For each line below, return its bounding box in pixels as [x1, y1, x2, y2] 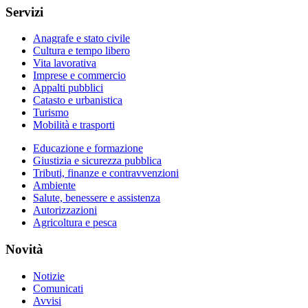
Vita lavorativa [33, 57, 96, 69]
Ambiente [33, 179, 76, 192]
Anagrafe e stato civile [33, 32, 130, 45]
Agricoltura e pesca [33, 217, 117, 229]
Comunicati [33, 282, 83, 294]
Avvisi [33, 294, 61, 307]
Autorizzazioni [33, 204, 97, 217]
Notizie [33, 269, 65, 282]
